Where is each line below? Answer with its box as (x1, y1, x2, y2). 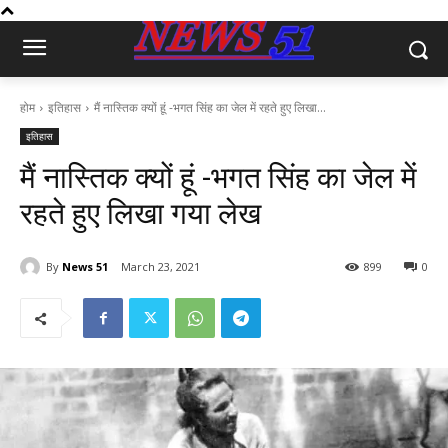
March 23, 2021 (121, 259, 200, 275)
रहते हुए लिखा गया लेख (20, 196, 261, 231)
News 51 (62, 258, 108, 274)
